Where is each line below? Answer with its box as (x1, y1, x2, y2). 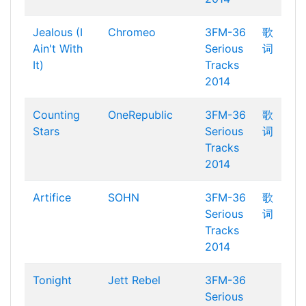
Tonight (33, 273, 72, 287)
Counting (33, 108, 80, 122)
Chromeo (108, 25, 156, 39)
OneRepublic (108, 108, 173, 122)
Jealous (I (33, 25, 83, 39)
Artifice (33, 191, 71, 204)
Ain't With (33, 42, 83, 55)
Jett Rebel (108, 273, 161, 287)
